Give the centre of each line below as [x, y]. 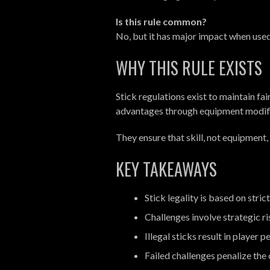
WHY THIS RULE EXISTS [189, 67]
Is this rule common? [161, 21]
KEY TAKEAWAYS [166, 169]
